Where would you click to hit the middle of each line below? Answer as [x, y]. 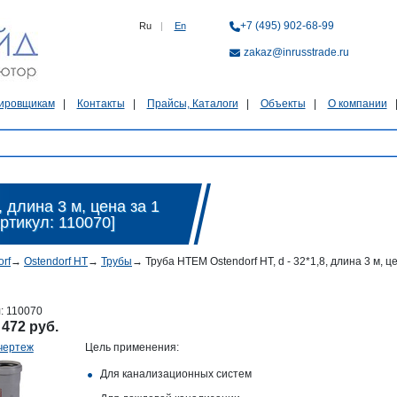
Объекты [283, 104]
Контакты [101, 104]
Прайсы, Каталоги [192, 104]
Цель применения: [132, 347]
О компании [357, 104]
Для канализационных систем [175, 374]
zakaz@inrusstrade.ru [296, 52]
